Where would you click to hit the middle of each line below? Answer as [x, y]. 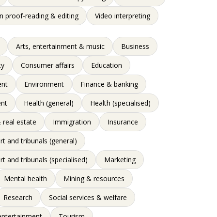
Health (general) [49, 103]
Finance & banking [109, 84]
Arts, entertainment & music [61, 46]
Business [135, 46]
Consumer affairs [48, 65]
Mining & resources [94, 178]
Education [107, 65]
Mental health [26, 178]
